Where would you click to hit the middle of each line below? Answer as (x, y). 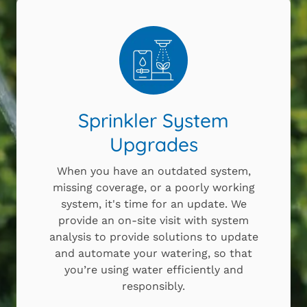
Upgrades (153, 145)
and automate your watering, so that (153, 254)
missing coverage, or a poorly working (153, 188)
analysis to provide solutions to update (153, 237)
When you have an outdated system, (153, 171)
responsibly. (153, 286)
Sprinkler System (153, 121)
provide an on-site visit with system (153, 221)
